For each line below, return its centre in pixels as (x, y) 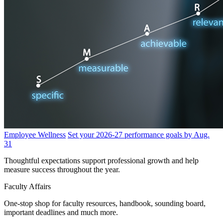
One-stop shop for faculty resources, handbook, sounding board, (105, 204)
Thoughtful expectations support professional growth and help (101, 161)
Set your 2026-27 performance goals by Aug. (139, 135)
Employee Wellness (35, 135)
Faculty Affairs (27, 187)
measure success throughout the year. (62, 170)
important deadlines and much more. (61, 213)
